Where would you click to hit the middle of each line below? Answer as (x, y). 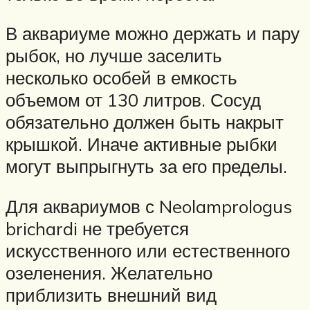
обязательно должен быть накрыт (145, 122)
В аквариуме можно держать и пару (153, 34)
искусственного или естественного (148, 251)
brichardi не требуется (97, 229)
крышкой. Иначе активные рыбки (142, 144)
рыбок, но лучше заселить (114, 56)
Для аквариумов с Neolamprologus (149, 207)
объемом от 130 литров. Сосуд (133, 100)
